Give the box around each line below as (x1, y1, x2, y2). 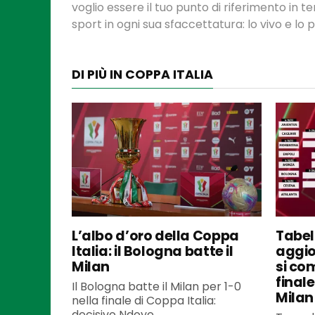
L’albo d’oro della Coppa (72, 226, 239, 245)
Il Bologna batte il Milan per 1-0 (72, 278, 241, 295)
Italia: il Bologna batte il (72, 241, 233, 261)
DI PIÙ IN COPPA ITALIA (72, 65, 213, 83)
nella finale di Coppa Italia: (72, 292, 216, 309)
